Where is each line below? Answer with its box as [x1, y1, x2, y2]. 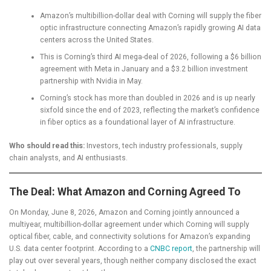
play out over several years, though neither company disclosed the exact [9, 256, 256, 266]
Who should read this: [9, 141, 85, 150]
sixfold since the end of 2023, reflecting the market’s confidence [39, 106, 260, 115]
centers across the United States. [39, 36, 154, 45]
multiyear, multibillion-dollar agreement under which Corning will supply [9, 220, 249, 229]
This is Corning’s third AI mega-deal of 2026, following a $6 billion [39, 53, 261, 62]
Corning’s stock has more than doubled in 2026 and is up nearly [39, 94, 255, 103]
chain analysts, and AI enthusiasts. [9, 153, 128, 162]
